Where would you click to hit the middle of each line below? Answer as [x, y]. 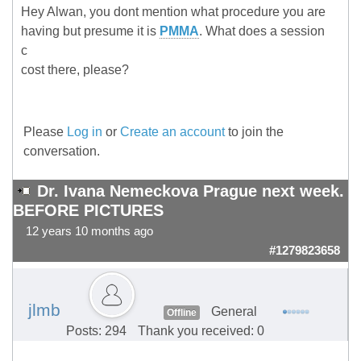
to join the [254, 132]
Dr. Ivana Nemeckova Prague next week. [191, 191]
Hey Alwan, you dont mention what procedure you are [173, 12]
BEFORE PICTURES [88, 211]
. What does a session [262, 31]
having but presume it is [90, 31]
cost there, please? [75, 70]
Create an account [172, 132]
